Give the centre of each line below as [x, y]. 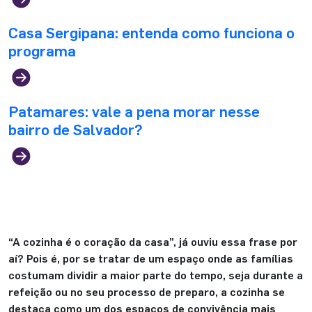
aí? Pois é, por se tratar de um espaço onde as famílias [151, 258]
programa [42, 50]
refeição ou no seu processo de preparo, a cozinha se [147, 292]
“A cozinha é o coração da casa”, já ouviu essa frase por [153, 242]
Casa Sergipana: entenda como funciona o [151, 32]
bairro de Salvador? [76, 129]
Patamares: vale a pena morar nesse [134, 111]
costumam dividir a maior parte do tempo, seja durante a [156, 275]
